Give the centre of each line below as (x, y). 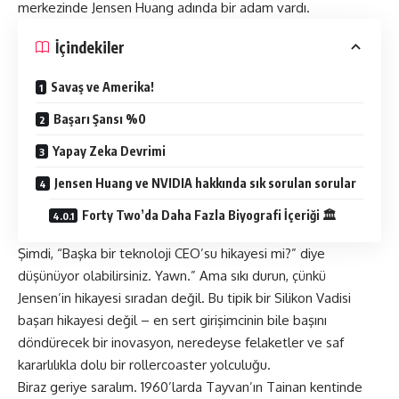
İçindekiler (90, 47)
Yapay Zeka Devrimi (109, 151)
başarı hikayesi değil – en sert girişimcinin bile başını (172, 320)
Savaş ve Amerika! (102, 87)
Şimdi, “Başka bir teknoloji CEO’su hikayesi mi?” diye (171, 253)
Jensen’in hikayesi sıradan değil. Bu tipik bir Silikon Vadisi (184, 298)
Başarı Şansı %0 (100, 119)
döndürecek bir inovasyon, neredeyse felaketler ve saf (181, 342)
